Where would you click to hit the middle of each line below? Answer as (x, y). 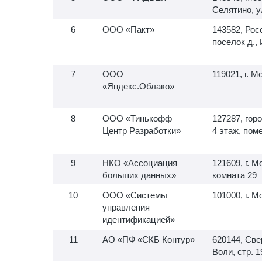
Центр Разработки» (142, 131)
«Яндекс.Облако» (138, 86)
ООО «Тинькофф (137, 118)
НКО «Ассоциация (140, 163)
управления (126, 207)
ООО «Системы (135, 195)
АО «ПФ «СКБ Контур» (149, 239)
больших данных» (139, 175)
